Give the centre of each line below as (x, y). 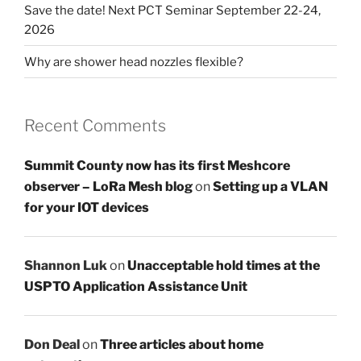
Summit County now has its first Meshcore (157, 165)
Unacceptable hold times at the (224, 265)
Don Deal (52, 344)
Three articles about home (182, 344)
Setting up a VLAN (270, 186)
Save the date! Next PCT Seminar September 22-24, (172, 10)
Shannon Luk (66, 265)
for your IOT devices (87, 207)
